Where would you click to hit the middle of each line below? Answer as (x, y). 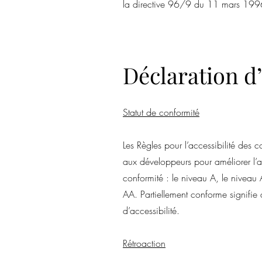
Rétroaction (144, 243)
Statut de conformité (161, 112)
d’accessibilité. (151, 211)
